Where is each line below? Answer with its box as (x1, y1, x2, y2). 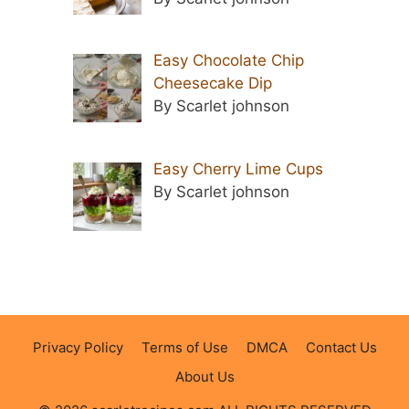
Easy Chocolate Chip (152, 51, 304, 70)
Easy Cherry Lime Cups (152, 159, 323, 178)
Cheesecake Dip (152, 74, 272, 93)
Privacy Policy (32, 339, 123, 357)
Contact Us (305, 339, 377, 357)
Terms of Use (141, 339, 228, 357)
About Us (174, 368, 235, 386)
